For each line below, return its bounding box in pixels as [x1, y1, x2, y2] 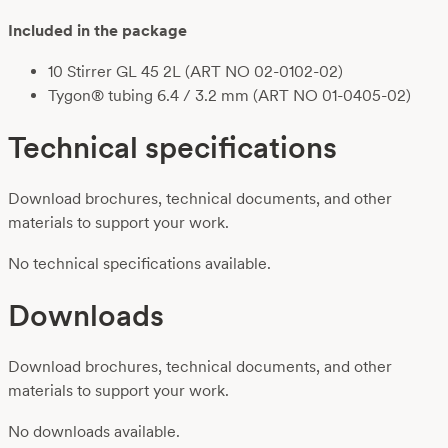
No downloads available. [8, 421, 180, 441]
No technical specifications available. [8, 253, 271, 273]
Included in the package [8, 21, 187, 41]
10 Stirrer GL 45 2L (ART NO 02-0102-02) [48, 61, 343, 81]
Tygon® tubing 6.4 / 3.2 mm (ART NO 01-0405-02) [48, 85, 411, 105]
